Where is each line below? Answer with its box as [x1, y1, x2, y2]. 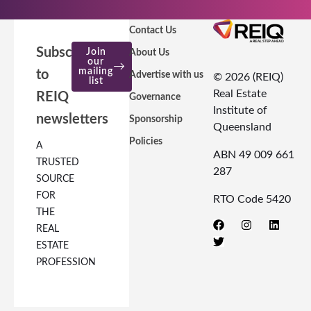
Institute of [213, 104, 268, 116]
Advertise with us [129, 69, 204, 80]
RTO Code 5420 [213, 193, 292, 205]
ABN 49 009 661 [213, 149, 295, 160]
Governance [129, 92, 181, 102]
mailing [78, 66, 113, 76]
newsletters [36, 112, 108, 126]
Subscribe [36, 45, 96, 60]
